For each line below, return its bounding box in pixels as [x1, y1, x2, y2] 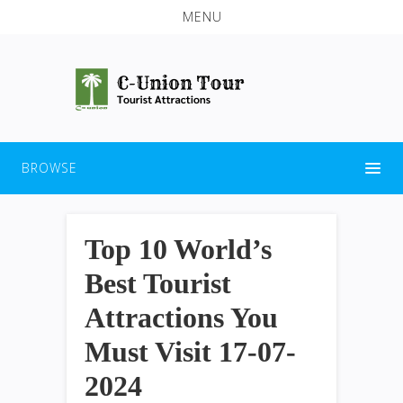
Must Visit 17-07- [85, 335, 296, 368]
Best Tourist [85, 266, 231, 300]
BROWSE [22, 158, 77, 176]
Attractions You [85, 300, 278, 334]
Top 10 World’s [85, 232, 272, 265]
